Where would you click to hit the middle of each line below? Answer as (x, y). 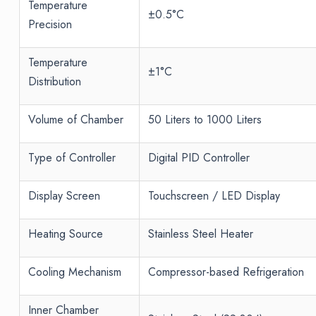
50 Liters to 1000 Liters (205, 120)
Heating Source (65, 234)
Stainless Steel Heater (200, 234)
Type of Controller (72, 158)
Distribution (54, 82)
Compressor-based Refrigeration (226, 272)
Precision (50, 25)
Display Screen (64, 196)
